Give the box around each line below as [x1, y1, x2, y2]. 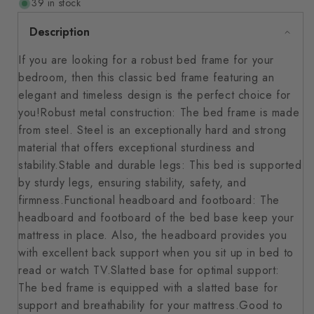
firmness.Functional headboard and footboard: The [18, 192, 280, 208]
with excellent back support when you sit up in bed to [18, 245, 294, 261]
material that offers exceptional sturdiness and [18, 139, 255, 156]
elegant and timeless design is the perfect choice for [18, 87, 291, 103]
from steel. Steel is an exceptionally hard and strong [18, 122, 287, 138]
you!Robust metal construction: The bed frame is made [18, 104, 300, 121]
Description [29, 24, 90, 40]
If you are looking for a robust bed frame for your [18, 52, 275, 68]
